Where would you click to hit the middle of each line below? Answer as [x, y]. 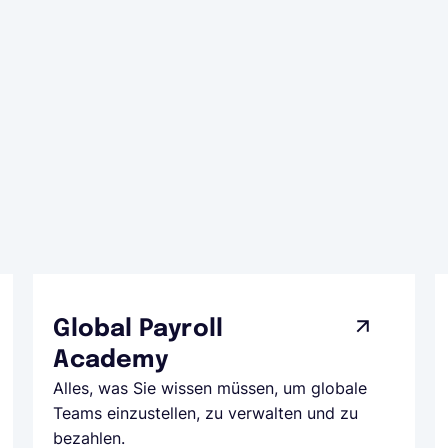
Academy [110, 360]
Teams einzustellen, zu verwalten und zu [206, 413]
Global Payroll [138, 329]
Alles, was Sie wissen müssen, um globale [210, 388]
